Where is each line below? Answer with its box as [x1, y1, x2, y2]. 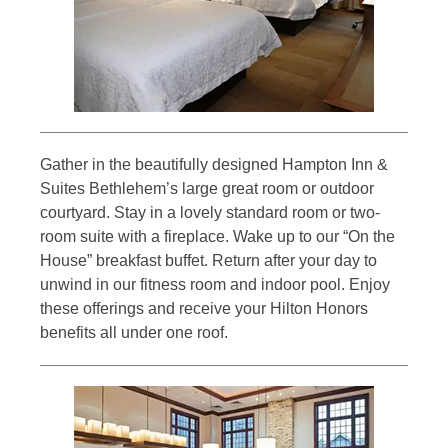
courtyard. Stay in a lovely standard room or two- [40, 204, 380, 222]
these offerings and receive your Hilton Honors [40, 300, 368, 318]
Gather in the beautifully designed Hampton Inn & [40, 156, 388, 174]
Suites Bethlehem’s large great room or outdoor [40, 180, 374, 198]
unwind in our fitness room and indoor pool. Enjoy [40, 276, 390, 294]
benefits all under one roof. [40, 324, 228, 342]
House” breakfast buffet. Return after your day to [40, 252, 377, 270]
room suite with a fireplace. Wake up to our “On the [40, 228, 395, 246]
